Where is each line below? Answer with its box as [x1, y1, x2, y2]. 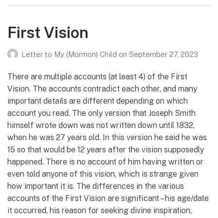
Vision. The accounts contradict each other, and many [7, 84, 197, 93]
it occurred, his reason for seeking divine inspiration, [7, 205, 192, 215]
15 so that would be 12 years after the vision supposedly [7, 145, 204, 154]
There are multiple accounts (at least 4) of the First [7, 72, 187, 81]
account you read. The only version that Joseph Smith [7, 108, 196, 118]
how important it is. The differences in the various [7, 181, 184, 191]
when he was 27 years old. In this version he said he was [7, 132, 207, 142]
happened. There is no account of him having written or [7, 157, 203, 166]
